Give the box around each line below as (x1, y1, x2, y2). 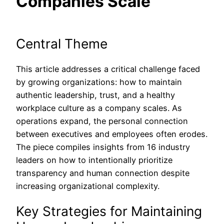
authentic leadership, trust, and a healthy (16, 90, 175, 100)
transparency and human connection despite (16, 168, 189, 178)
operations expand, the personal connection (16, 116, 188, 126)
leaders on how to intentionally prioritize (16, 155, 172, 165)
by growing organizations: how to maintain (16, 77, 182, 87)
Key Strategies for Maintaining (16, 203, 202, 219)
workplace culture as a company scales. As (16, 103, 182, 113)
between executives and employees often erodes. (16, 129, 207, 139)
